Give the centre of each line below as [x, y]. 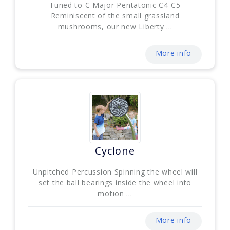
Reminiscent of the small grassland [115, 15]
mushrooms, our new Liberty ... [115, 26]
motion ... [115, 193]
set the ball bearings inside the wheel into [115, 182]
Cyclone [115, 150]
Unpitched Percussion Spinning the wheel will [115, 171]
